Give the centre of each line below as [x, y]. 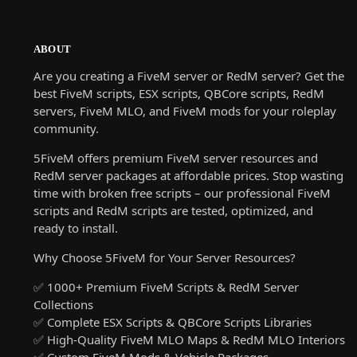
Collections [63, 304]
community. [66, 128]
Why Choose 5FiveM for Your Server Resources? [164, 257]
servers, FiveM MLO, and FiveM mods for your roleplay [184, 110]
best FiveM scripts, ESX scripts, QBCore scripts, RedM [178, 93]
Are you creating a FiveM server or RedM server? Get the [188, 75]
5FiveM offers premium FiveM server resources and [175, 157]
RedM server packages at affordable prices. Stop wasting [188, 175]
